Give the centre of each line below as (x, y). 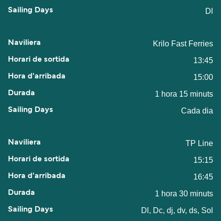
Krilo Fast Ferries (183, 43)
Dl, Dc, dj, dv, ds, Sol (177, 210)
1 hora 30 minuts (184, 193)
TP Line (199, 143)
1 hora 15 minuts (184, 94)
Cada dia (197, 110)
